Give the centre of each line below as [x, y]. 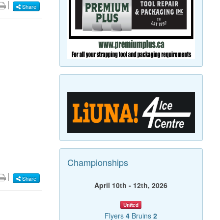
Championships [97, 162]
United [131, 205]
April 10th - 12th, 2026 [131, 185]
